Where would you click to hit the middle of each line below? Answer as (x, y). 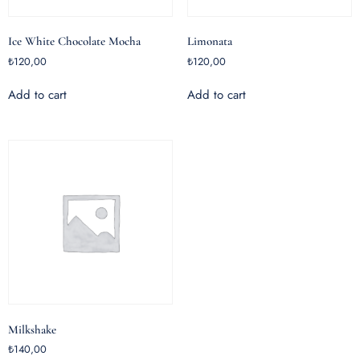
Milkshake (32, 329)
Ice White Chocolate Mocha (74, 41)
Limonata (209, 41)
